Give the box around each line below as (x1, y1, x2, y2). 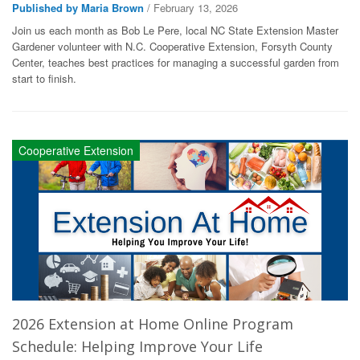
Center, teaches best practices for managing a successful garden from (12, 55, 339, 70)
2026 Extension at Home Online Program (12, 314, 293, 333)
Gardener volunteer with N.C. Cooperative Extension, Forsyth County (12, 39, 333, 54)
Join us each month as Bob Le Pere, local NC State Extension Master (12, 22, 338, 38)
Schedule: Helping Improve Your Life (12, 337, 263, 356)
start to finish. (12, 71, 76, 86)
